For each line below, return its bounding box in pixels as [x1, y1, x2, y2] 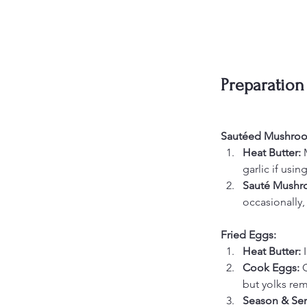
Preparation [221, 75, 304, 95]
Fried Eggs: [221, 228, 276, 241]
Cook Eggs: [243, 260, 302, 274]
